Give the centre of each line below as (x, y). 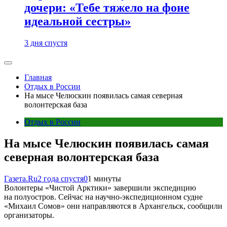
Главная (38, 77)
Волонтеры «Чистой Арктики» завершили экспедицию (100, 187)
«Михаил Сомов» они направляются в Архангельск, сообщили (113, 206)
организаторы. (29, 215)
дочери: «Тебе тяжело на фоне (107, 8)
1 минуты (104, 178)
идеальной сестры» (78, 22)
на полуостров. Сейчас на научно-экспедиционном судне (103, 197)
